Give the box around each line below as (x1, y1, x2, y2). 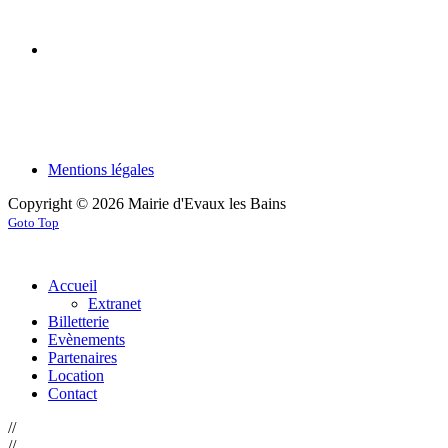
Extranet (88, 295, 141, 312)
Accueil (48, 277, 97, 294)
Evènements (48, 331, 125, 348)
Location (48, 367, 104, 384)
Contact (48, 385, 97, 402)
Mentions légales (48, 161, 154, 178)
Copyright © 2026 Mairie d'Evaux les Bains (8, 195, 286, 212)
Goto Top (8, 215, 59, 230)
